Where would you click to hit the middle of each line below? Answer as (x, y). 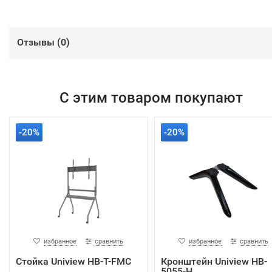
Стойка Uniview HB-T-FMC (73, 262)
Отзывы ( (39, 42)
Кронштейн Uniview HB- (214, 262)
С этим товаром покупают (151, 98)
